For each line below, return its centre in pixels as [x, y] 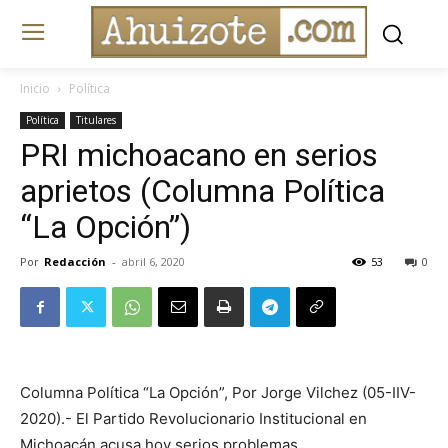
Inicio [35, 89]
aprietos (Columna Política [202, 191]
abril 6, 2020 [153, 262]
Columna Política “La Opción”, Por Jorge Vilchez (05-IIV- [218, 393]
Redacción [75, 262]
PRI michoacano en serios [199, 155]
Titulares [96, 120]
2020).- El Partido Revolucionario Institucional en [193, 419]
